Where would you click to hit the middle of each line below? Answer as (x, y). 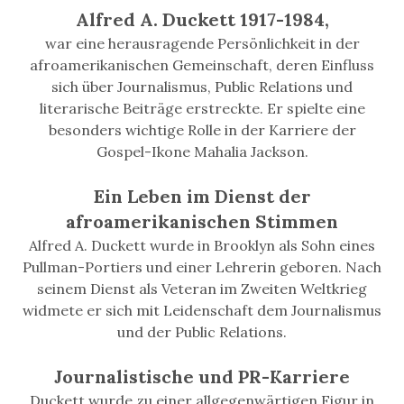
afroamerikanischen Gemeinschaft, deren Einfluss (202, 65)
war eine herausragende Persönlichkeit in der (202, 43)
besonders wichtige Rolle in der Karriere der (202, 130)
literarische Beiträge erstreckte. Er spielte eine (202, 108)
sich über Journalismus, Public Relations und (202, 87)
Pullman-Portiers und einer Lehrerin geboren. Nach (202, 267)
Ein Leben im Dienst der (202, 196)
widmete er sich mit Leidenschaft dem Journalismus (202, 310)
